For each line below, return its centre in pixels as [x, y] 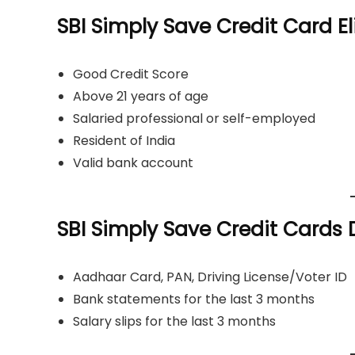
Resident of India [124, 141]
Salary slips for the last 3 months [174, 322]
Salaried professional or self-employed [194, 119]
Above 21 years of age [141, 97]
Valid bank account [133, 163]
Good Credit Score [131, 74]
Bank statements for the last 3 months [194, 300]
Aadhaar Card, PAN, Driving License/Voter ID [210, 277]
